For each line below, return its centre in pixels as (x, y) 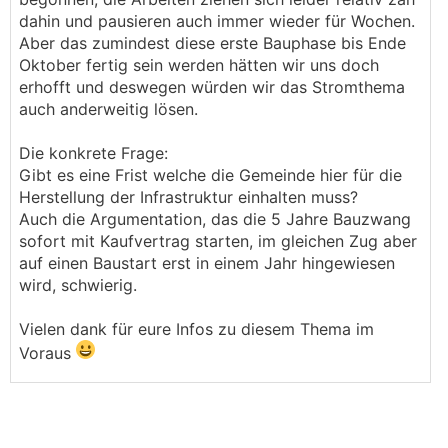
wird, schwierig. (78, 285)
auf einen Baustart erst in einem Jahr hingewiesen (207, 263)
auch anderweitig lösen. (108, 109)
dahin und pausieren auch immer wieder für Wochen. (217, 21)
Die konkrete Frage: (93, 153)
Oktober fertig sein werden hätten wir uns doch (199, 65)
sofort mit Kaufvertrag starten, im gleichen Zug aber (218, 241)
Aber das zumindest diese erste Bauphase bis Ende (212, 43)
